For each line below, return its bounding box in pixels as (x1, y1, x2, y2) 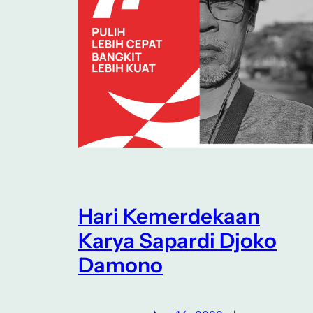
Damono (78, 252, 163, 277)
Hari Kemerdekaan (78, 203, 260, 228)
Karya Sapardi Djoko (78, 227, 277, 253)
